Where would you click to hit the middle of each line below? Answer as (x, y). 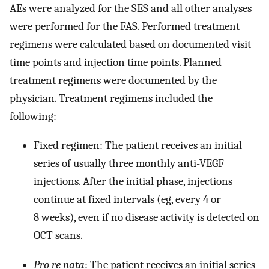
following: (33, 116)
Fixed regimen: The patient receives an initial (138, 146)
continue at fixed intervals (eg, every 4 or (127, 200)
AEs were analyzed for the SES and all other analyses (131, 8)
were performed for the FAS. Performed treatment (125, 26)
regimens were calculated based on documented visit (130, 44)
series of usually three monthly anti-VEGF (129, 164)
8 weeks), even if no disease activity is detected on (147, 218)
